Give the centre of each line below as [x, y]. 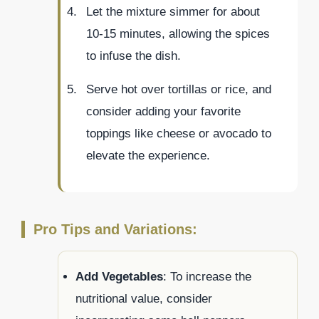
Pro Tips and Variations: [115, 230]
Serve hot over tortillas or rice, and [179, 90]
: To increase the [207, 277]
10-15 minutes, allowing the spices [178, 34]
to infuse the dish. [134, 56]
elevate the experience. [148, 156]
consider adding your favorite [163, 112]
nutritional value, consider [144, 299]
